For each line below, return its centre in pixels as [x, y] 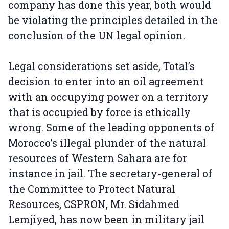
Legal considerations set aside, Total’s [101, 66]
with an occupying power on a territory [108, 97]
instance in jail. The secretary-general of [110, 173]
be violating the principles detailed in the [113, 20]
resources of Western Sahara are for [98, 158]
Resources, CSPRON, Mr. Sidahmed [94, 204]
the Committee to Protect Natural [92, 189]
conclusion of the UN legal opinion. [97, 35]
